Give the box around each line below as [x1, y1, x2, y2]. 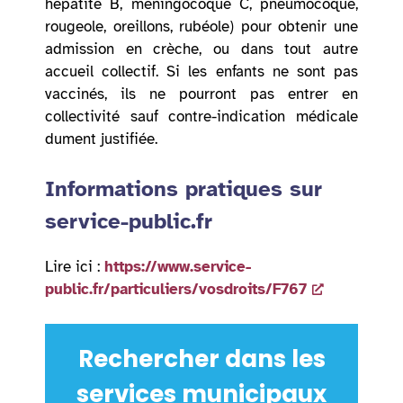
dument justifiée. [45, 129, 157, 148]
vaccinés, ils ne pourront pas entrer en [45, 84, 358, 103]
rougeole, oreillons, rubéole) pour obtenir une [45, 16, 358, 36]
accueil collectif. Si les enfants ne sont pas [45, 61, 358, 81]
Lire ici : [45, 257, 104, 277]
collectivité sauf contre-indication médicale [45, 106, 358, 126]
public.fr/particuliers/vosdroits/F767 [45, 280, 307, 300]
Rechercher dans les [77, 342, 326, 375]
